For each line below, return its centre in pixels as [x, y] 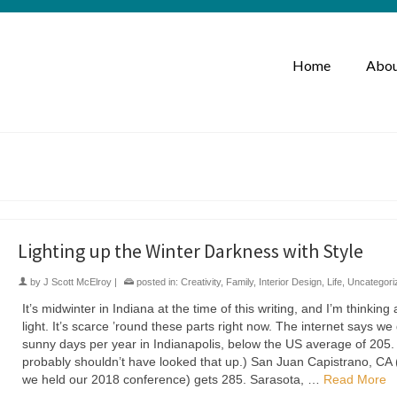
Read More [354, 379]
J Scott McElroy [77, 282]
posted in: [157, 282]
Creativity [200, 282]
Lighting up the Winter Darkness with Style [190, 251]
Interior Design [290, 282]
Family [239, 282]
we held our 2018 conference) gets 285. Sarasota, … [172, 379]
